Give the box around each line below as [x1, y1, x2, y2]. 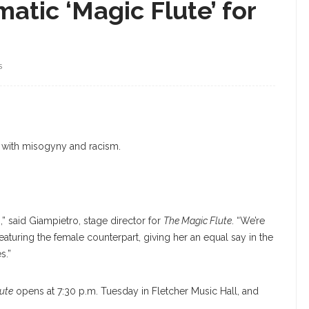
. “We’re [232, 215, 265, 227]
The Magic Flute [163, 215, 232, 227]
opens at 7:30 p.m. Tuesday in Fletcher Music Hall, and [13, 286, 259, 297]
